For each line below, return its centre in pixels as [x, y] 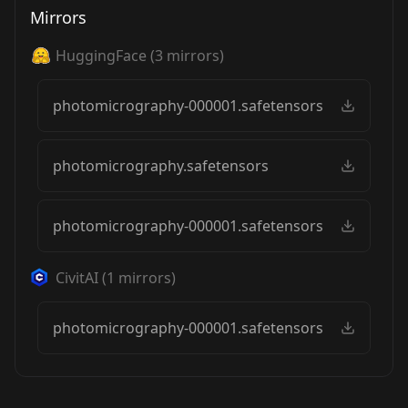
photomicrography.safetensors [161, 165]
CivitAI [77, 277]
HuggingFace [101, 55]
